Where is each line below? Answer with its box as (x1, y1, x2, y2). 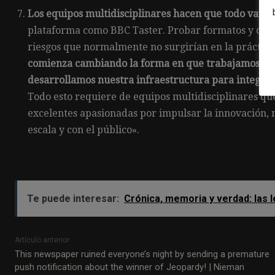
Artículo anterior (15, 235, 69, 244)
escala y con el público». (28, 123, 139, 136)
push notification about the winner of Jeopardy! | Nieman (15, 261, 244, 273)
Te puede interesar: (27, 192, 119, 204)
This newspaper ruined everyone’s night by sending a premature (15, 248, 269, 260)
